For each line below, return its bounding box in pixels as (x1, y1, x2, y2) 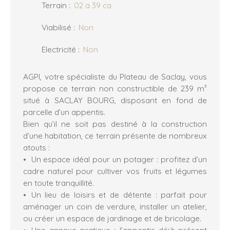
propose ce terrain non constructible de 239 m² (23, 83, 207, 93)
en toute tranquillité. (23, 177, 94, 188)
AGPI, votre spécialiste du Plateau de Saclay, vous (23, 71, 207, 82)
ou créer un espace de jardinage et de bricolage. (23, 213, 201, 223)
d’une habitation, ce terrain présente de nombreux (23, 130, 207, 141)
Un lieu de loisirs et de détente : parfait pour (31, 189, 207, 200)
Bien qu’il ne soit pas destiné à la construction (23, 118, 207, 129)
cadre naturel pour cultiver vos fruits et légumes (23, 165, 207, 176)
